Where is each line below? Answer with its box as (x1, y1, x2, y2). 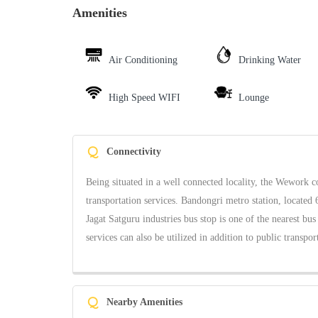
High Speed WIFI (109, 92, 180, 104)
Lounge (238, 92, 269, 104)
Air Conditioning (109, 55, 177, 66)
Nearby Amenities (106, 297, 182, 308)
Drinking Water (238, 55, 301, 66)
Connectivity (106, 146, 161, 158)
